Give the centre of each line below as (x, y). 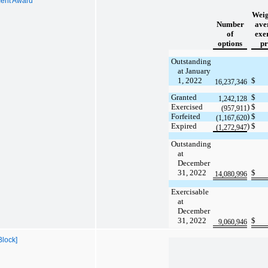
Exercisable (190, 191)
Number (230, 24)
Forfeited (185, 116)
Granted (184, 97)
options (230, 43)
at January (194, 71)
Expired (184, 126)
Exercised (187, 106)
